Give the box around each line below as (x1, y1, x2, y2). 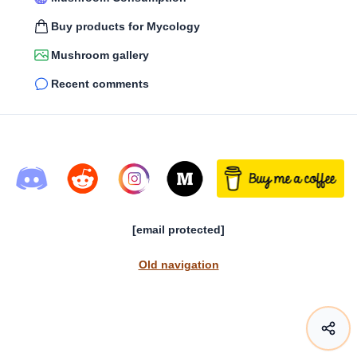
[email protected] (132, 222, 225, 236)
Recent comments (51, 76, 149, 90)
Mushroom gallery (51, 48, 149, 61)
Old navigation (138, 257, 219, 271)
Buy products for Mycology (51, 19, 200, 33)
